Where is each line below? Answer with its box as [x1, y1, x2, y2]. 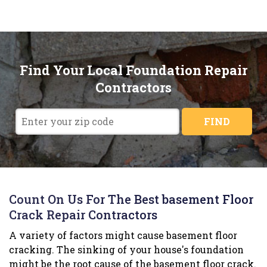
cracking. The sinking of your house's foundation [9, 243, 244, 256]
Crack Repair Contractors [9, 207, 157, 223]
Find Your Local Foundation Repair [20, 61, 247, 79]
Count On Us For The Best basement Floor [9, 191, 253, 207]
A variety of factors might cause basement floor [9, 229, 237, 242]
